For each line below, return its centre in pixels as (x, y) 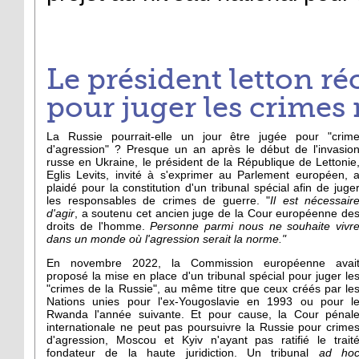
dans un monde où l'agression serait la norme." (166, 239)
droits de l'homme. (99, 226)
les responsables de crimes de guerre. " (158, 200)
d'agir (61, 213)
